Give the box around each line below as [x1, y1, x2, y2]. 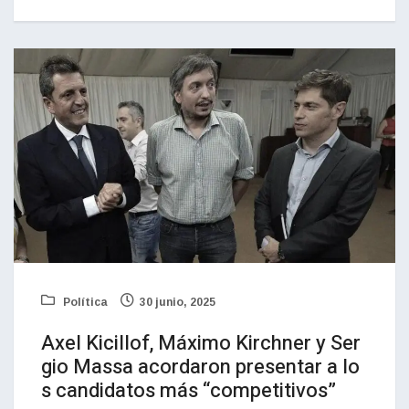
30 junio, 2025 [140, 295, 215, 309]
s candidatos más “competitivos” [41, 375, 336, 405]
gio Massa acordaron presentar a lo [41, 351, 360, 382]
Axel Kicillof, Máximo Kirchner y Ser [41, 328, 361, 358]
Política [60, 295, 108, 309]
